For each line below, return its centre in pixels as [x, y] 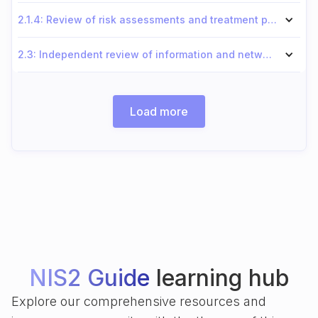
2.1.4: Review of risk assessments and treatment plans [272, 20]
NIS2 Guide [89, 278]
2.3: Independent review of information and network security [267, 54]
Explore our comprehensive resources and [139, 301]
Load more [159, 111]
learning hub [219, 278]
